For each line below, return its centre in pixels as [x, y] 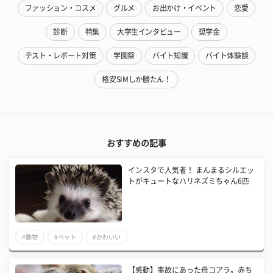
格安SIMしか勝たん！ [136, 80]
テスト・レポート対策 [60, 56]
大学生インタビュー [149, 32]
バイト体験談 [227, 56]
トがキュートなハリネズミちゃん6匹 [189, 181]
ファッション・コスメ [60, 8]
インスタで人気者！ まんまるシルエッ [191, 170]
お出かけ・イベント [184, 8]
